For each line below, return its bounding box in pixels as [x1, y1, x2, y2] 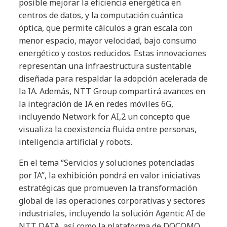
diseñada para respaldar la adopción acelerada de [19, 72, 208, 84]
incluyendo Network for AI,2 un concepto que [19, 110, 191, 122]
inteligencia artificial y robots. [19, 136, 133, 147]
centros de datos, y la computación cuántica [19, 9, 183, 21]
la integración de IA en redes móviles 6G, [19, 98, 174, 109]
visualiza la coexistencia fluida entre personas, [19, 123, 197, 135]
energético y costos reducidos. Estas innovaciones [19, 47, 207, 59]
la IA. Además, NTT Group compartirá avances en [19, 85, 206, 97]
